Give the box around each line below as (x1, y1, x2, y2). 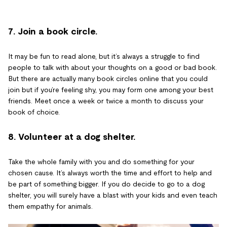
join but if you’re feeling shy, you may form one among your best (8, 85, 213, 94)
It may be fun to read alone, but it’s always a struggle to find (8, 52, 200, 60)
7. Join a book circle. (8, 26, 97, 36)
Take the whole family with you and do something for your (8, 157, 195, 166)
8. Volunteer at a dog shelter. (8, 131, 135, 142)
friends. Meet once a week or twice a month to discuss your (8, 96, 204, 105)
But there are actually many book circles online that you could (8, 74, 208, 83)
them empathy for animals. (8, 202, 93, 210)
